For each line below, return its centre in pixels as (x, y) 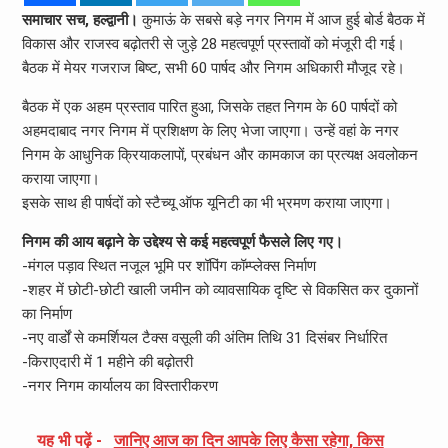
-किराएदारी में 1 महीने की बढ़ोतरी (107, 361)
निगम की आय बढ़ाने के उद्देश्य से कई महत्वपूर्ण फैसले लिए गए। (182, 241)
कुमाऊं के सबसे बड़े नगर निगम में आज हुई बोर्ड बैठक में (281, 19)
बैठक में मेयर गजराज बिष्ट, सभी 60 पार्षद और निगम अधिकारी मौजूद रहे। (213, 67)
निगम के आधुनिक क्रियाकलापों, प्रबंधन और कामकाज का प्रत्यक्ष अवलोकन (219, 154)
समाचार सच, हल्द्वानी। (79, 19)
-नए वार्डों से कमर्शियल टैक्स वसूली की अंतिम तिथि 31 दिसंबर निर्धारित (204, 337)
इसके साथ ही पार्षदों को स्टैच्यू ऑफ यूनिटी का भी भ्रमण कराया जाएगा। (206, 202)
